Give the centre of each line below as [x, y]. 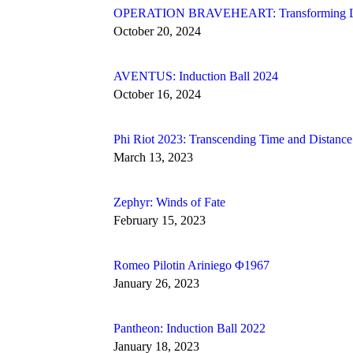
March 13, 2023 [153, 158]
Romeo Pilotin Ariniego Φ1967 [191, 266]
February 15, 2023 [160, 221]
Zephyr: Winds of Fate [169, 203]
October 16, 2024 [157, 95]
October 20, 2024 [157, 32]
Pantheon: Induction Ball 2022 [190, 329]
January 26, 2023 [156, 284]
